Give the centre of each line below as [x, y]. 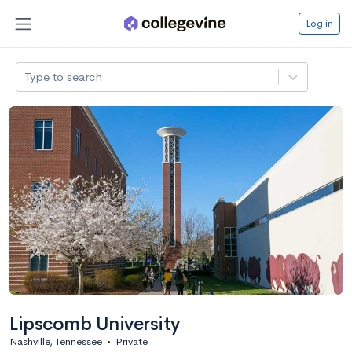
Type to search [64, 76]
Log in [319, 23]
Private [132, 341]
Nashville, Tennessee [56, 341]
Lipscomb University [95, 323]
